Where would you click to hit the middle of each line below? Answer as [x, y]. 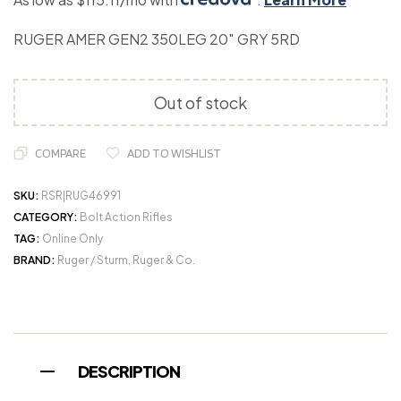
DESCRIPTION [129, 371]
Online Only [73, 239]
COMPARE [60, 154]
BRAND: [35, 260]
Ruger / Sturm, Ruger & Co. [126, 260]
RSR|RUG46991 [81, 196]
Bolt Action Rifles [126, 218]
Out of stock [200, 103]
